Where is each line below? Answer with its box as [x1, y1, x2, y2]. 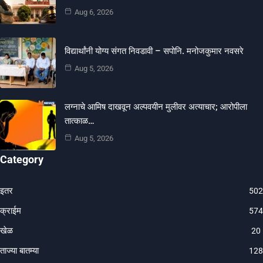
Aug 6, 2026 [75, 8, 113, 16]
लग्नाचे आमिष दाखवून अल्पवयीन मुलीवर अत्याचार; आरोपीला [65, 102, 247, 112]
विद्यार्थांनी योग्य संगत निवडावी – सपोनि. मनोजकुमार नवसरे [65, 45, 244, 56]
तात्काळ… [65, 116, 95, 126]
